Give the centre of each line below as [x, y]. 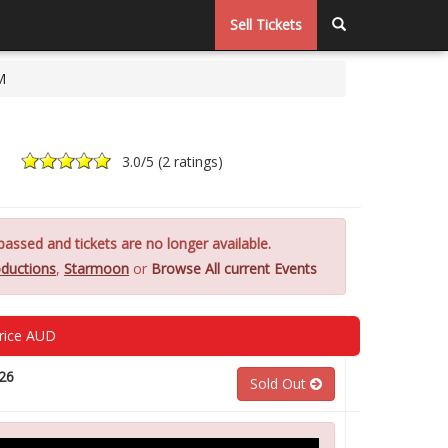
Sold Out [279, 383]
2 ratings [190, 161]
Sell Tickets [266, 24]
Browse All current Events [234, 268]
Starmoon [96, 268]
